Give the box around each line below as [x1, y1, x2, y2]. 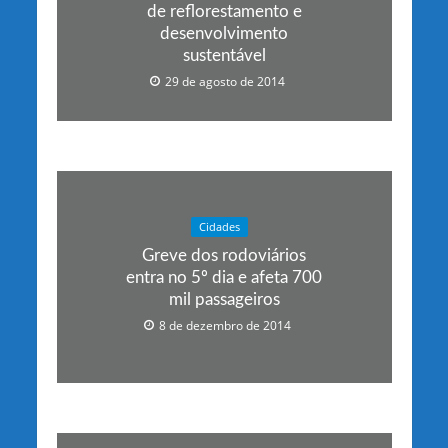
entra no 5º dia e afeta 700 [126, 269, 322, 287]
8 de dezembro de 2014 [158, 318, 291, 334]
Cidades [198, 220, 240, 235]
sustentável [182, 46, 266, 64]
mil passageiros [168, 291, 280, 309]
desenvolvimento [160, 24, 288, 42]
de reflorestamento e [146, 2, 302, 20]
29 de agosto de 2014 [164, 73, 285, 89]
